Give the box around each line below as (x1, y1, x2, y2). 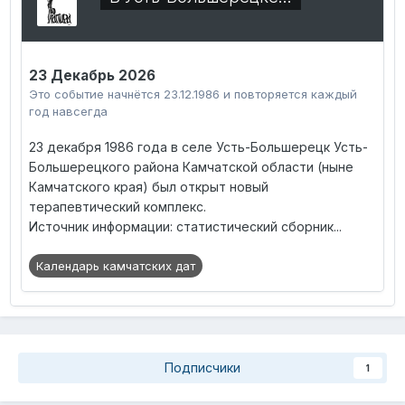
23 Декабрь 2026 (29, 67, 155, 85)
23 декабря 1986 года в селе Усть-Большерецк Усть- (29, 139, 368, 155)
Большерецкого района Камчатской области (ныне (29, 159, 353, 175)
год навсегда (29, 104, 108, 119)
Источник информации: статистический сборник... (29, 219, 342, 235)
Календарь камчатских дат (36, 259, 195, 274)
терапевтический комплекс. (29, 199, 206, 215)
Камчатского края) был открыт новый (29, 179, 268, 195)
